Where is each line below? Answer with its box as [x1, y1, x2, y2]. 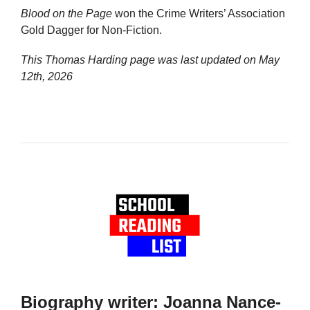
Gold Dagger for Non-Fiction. [21, 24, 162, 36]
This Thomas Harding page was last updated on [21, 54, 259, 66]
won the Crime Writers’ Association [112, 7, 285, 19]
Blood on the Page [21, 7, 112, 19]
